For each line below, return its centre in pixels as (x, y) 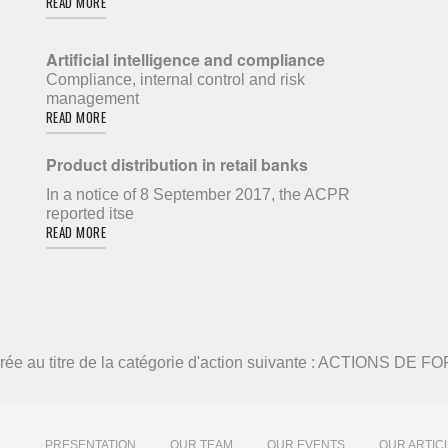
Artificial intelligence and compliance (185, 59)
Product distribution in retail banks (176, 164)
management (92, 98)
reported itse (89, 213)
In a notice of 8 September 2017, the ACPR (197, 194)
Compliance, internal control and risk (175, 79)
